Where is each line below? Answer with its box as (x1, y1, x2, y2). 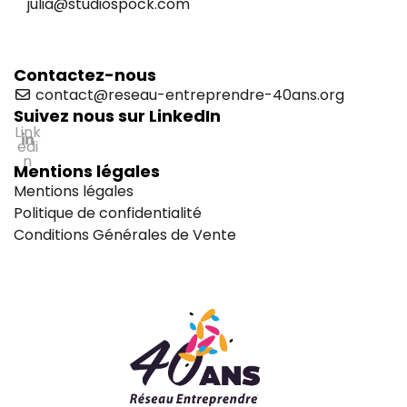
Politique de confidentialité (14, 203, 202, 224)
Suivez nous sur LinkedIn (14, 104, 221, 128)
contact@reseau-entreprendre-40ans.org (32, 84, 344, 106)
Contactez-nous (14, 64, 156, 87)
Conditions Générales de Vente (14, 224, 236, 246)
